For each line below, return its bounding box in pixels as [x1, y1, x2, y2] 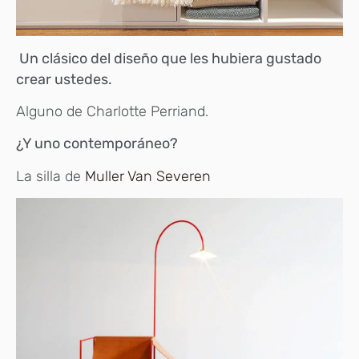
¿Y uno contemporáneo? [16, 135, 181, 153]
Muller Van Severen [85, 167, 211, 185]
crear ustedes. [16, 70, 112, 88]
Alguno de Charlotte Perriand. [16, 103, 208, 121]
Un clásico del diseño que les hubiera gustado [19, 49, 321, 67]
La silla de [16, 167, 85, 185]
